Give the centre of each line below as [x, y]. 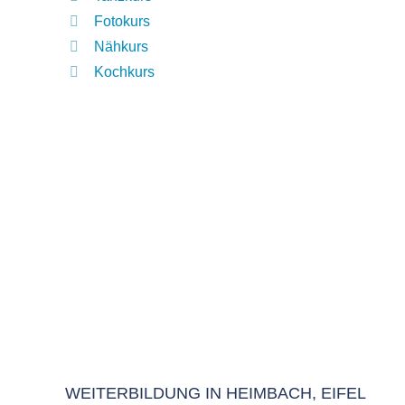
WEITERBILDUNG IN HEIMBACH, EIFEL [216, 393]
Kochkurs [124, 72]
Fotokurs [122, 21]
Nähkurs [121, 47]
